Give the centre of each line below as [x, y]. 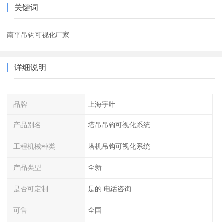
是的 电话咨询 [109, 189]
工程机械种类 [34, 146]
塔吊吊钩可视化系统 [119, 125]
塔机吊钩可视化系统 [119, 146]
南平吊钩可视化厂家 [38, 34]
